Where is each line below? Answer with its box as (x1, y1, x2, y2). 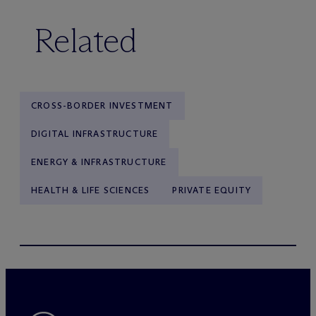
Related (34, 20, 138, 61)
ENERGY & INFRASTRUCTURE (31, 157, 167, 167)
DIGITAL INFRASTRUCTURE (31, 128, 159, 139)
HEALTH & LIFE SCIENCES (31, 185, 150, 195)
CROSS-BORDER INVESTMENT (31, 100, 174, 111)
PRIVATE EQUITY (172, 185, 252, 195)
